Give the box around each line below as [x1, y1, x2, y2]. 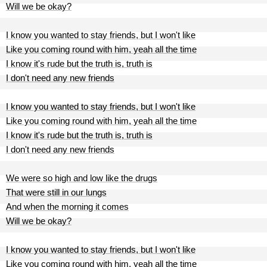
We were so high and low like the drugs [6, 173, 157, 183]
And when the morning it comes [6, 201, 129, 212]
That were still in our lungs [6, 187, 107, 197]
